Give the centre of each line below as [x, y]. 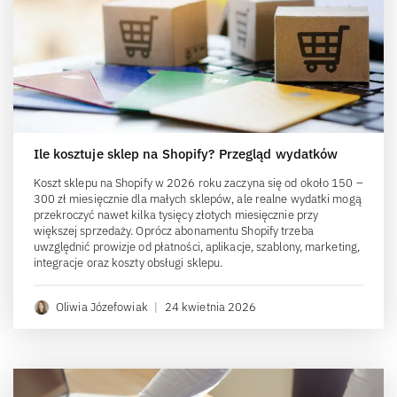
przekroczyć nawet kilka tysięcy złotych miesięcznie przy [176, 214]
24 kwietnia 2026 [210, 307]
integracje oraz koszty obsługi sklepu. [128, 262]
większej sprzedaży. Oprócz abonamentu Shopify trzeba [173, 230]
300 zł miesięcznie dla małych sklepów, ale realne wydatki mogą [197, 198]
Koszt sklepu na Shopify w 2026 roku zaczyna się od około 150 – [198, 183]
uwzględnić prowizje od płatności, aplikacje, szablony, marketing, [197, 246]
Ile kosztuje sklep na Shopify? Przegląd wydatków [186, 153]
